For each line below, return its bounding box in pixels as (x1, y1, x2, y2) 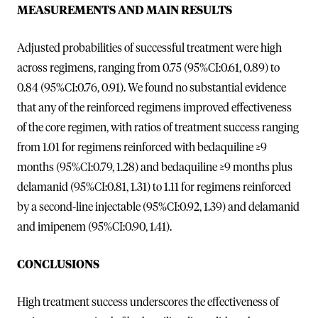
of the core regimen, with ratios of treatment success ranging (17, 121, 299, 133)
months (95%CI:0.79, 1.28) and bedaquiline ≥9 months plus (17, 161, 292, 173)
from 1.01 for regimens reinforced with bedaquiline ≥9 (17, 141, 267, 153)
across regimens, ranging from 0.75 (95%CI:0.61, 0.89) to (17, 62, 280, 74)
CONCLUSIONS (17, 258, 99, 270)
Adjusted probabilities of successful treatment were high (17, 42, 282, 54)
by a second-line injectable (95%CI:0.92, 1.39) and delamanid (17, 201, 300, 213)
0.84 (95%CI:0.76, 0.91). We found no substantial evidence (17, 82, 286, 94)
